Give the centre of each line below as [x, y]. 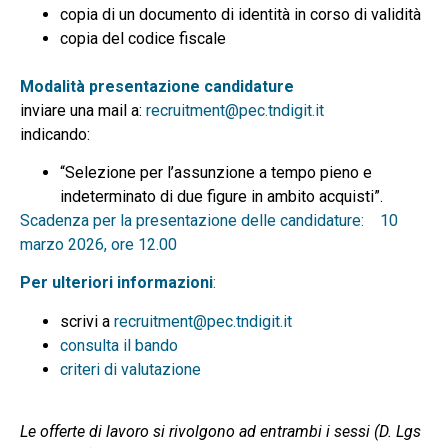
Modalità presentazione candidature [157, 86]
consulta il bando [119, 345]
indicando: [55, 134]
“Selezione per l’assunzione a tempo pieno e [216, 172]
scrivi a [87, 321]
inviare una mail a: [83, 110]
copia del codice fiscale [143, 38]
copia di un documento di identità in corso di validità [242, 14]
